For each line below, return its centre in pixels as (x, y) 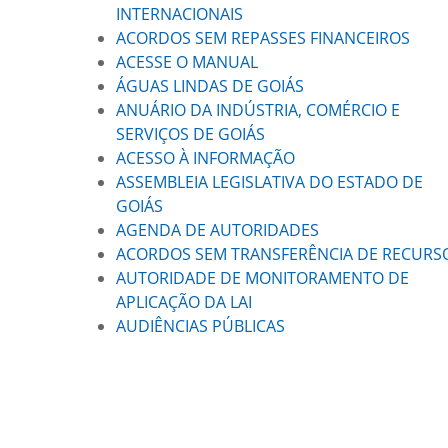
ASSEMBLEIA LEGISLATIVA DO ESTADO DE (269, 182)
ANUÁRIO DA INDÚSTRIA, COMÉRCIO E (258, 110)
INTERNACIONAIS (179, 14)
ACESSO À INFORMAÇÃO (205, 158)
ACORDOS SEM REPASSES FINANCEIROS (263, 38)
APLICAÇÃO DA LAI (184, 302)
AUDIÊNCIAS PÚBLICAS (200, 326)
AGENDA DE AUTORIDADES (217, 230)
